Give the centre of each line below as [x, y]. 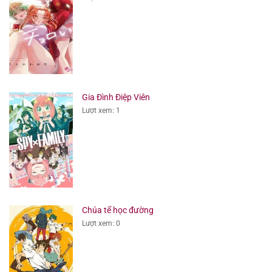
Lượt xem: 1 [101, 110]
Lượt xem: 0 [101, 224]
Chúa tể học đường [117, 210]
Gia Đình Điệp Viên [116, 97]
